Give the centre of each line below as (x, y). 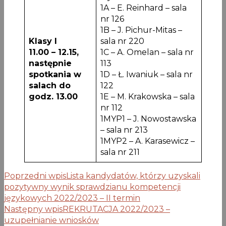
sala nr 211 (120, 152)
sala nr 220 (122, 41)
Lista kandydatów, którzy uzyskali (133, 176)
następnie (50, 63)
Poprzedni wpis (35, 176)
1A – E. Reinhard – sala (144, 8)
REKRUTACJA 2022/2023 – (116, 209)
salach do (50, 85)
